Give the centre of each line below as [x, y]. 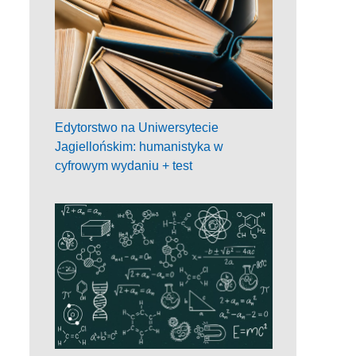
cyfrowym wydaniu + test [124, 165]
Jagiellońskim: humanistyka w [139, 146]
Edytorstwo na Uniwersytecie [137, 127]
